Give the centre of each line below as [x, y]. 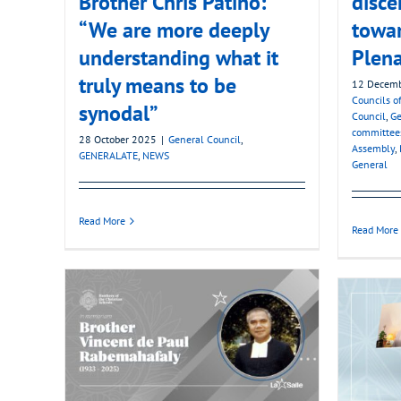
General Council [205, 140]
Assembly [373, 149]
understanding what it [179, 58]
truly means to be [158, 86]
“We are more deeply [174, 30]
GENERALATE [108, 156]
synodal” [119, 114]
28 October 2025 [118, 140]
